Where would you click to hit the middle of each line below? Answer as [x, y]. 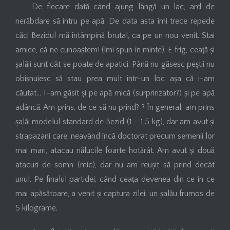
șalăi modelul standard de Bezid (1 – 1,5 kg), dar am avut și [115, 121]
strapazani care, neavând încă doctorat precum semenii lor [115, 136]
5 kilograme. [36, 208]
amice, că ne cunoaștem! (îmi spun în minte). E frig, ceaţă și [115, 50]
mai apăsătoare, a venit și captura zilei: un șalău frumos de [115, 193]
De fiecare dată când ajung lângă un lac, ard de [123, 6]
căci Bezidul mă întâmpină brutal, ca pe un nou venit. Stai [115, 35]
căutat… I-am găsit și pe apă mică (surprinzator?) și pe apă [115, 93]
